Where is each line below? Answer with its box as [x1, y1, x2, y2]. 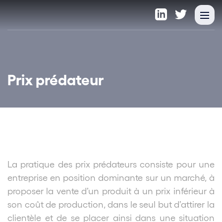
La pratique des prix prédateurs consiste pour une [7, 159, 215, 169]
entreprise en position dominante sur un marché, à [7, 172, 215, 183]
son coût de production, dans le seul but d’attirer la [7, 199, 215, 210]
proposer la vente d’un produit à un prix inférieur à [7, 185, 215, 196]
